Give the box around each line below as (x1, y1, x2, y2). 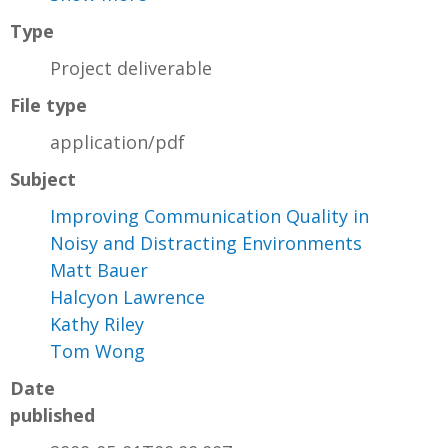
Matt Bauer (50, 258, 148, 283)
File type (10, 93, 87, 118)
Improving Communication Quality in (50, 204, 369, 229)
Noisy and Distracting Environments (50, 231, 362, 256)
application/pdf (50, 130, 185, 155)
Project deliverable (50, 56, 212, 81)
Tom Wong (50, 339, 145, 364)
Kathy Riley (50, 312, 144, 337)
